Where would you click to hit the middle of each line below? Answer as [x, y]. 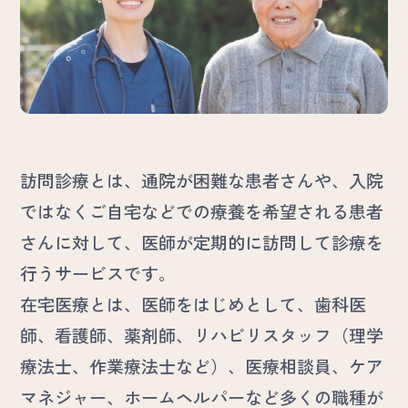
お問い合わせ [218, 61]
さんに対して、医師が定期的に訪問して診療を [202, 241]
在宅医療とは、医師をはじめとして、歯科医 [194, 303]
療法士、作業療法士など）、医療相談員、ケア [202, 365]
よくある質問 [151, 153]
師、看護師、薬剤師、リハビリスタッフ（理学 [202, 334]
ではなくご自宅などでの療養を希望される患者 [202, 210]
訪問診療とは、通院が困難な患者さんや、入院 [202, 179]
